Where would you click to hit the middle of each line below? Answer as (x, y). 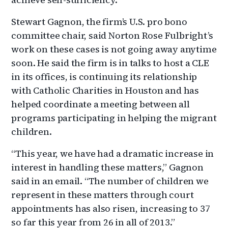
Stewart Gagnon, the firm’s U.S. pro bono (99, 21)
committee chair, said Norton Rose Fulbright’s (112, 35)
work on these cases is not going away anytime (114, 49)
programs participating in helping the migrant (114, 118)
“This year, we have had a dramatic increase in (113, 153)
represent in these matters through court (103, 194)
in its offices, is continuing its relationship (104, 76)
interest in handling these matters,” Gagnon (107, 167)
